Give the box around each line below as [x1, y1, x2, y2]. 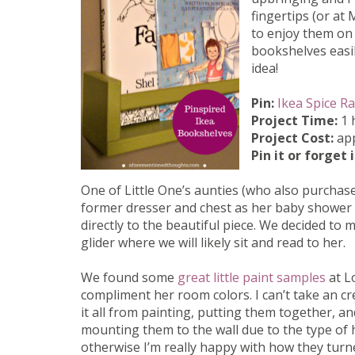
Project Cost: [251, 129, 334, 147]
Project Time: [251, 112, 338, 130]
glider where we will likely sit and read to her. [81, 234, 345, 252]
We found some [81, 269, 177, 287]
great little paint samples [177, 269, 326, 287]
